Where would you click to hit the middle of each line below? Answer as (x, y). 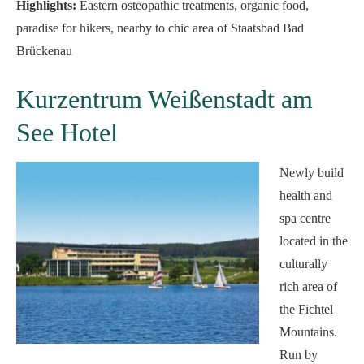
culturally (303, 264)
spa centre (305, 218)
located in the (314, 241)
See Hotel (67, 132)
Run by (299, 355)
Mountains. (308, 332)
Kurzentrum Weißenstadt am (165, 99)
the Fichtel (306, 309)
